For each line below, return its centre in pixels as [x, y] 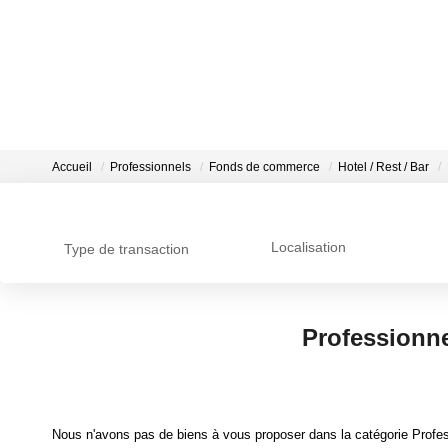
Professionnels [150, 167]
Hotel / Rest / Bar [383, 167]
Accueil [72, 167]
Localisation [308, 247]
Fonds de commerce [264, 167]
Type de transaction [126, 249]
